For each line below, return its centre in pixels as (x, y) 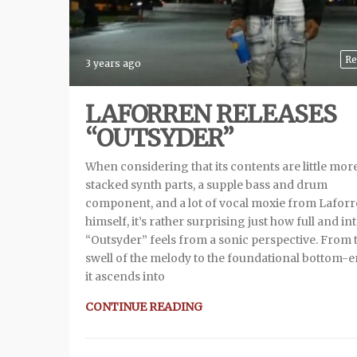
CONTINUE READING (144, 307)
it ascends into (125, 277)
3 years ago (113, 64)
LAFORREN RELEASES (211, 114)
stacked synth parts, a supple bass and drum (206, 185)
